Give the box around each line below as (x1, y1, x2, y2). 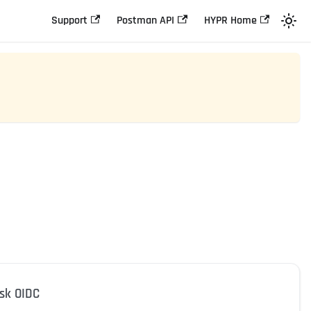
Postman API (117, 13, 175, 28)
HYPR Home (203, 13, 257, 28)
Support (51, 13, 88, 28)
